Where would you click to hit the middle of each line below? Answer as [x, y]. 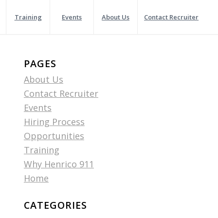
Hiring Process [54, 122]
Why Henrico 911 [59, 164]
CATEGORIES [55, 205]
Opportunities [54, 136]
